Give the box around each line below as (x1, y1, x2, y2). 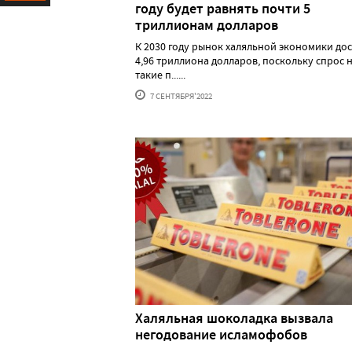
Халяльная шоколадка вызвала (135, 308, 333, 328)
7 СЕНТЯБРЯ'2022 (148, 90, 212, 102)
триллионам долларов (135, 16, 278, 35)
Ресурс (5, 14, 38, 28)
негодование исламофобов (135, 324, 307, 344)
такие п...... (135, 68, 185, 82)
